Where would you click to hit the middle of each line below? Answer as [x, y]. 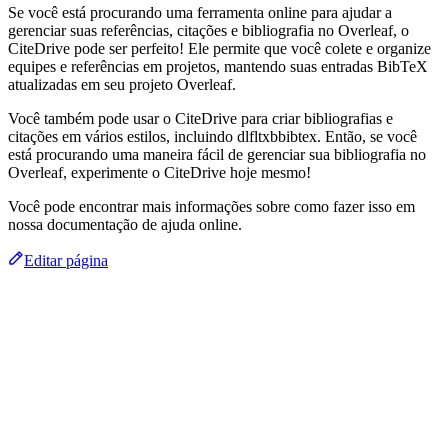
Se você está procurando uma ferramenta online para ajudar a [200, 12]
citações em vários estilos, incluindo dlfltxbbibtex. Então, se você [212, 136]
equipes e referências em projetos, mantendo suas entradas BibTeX [218, 66]
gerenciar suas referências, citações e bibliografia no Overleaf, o [208, 30]
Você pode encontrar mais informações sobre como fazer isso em [211, 206]
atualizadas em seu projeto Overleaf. [122, 84]
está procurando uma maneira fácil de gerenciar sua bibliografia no [217, 154]
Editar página [66, 260]
